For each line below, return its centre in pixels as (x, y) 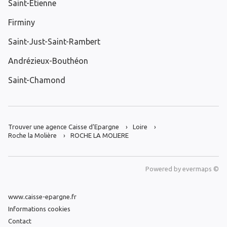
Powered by (164, 169)
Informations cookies (39, 209)
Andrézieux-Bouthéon (48, 61)
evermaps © (201, 169)
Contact (20, 221)
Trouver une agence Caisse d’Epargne (64, 127)
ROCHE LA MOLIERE (100, 136)
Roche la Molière (32, 136)
